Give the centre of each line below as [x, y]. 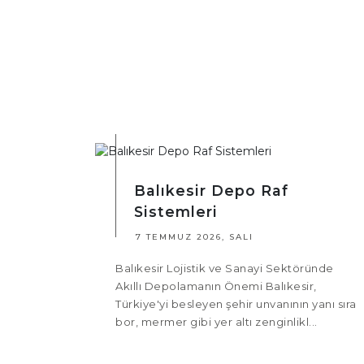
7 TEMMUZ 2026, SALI [195, 237]
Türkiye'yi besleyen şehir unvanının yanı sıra [236, 304]
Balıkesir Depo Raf [211, 191]
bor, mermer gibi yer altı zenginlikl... [217, 322]
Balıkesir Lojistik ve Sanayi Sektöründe [225, 269]
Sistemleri [176, 212]
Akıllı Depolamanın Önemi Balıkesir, [216, 286]
